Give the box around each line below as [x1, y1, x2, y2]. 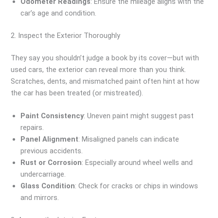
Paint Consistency [20, 111, 84, 121]
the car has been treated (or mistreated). [11, 88, 144, 97]
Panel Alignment [20, 135, 79, 144]
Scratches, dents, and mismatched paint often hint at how [11, 76, 200, 86]
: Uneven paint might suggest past [84, 111, 194, 121]
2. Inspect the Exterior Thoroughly [11, 31, 121, 40]
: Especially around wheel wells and [82, 158, 193, 167]
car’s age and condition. [20, 8, 97, 18]
